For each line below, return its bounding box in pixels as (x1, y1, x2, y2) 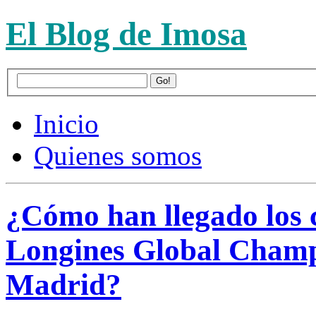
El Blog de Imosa (6, 16, 247, 53)
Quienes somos (34, 140, 202, 171)
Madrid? (6, 268, 121, 302)
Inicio (34, 109, 99, 140)
